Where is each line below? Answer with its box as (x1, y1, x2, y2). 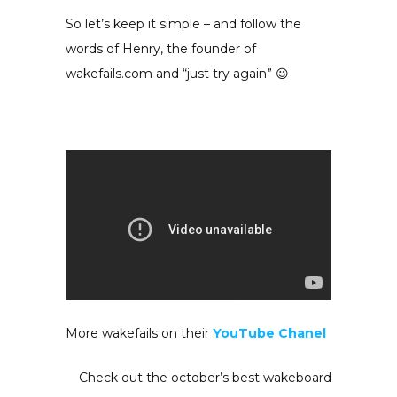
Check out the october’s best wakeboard (79, 369, 331, 385)
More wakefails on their (66, 324, 213, 341)
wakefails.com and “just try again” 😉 (66, 66, 289, 82)
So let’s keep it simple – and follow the (66, 16, 301, 33)
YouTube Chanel (213, 324, 330, 341)
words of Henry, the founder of (66, 41, 256, 58)
